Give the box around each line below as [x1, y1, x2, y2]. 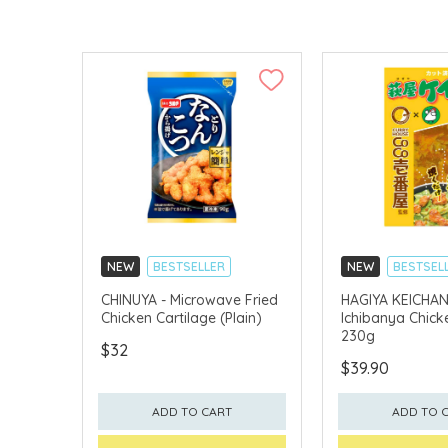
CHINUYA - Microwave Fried [101, 290, 278, 309]
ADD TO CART [152, 403, 232, 419]
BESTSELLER [153, 258, 225, 274]
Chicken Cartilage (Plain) [101, 308, 262, 327]
